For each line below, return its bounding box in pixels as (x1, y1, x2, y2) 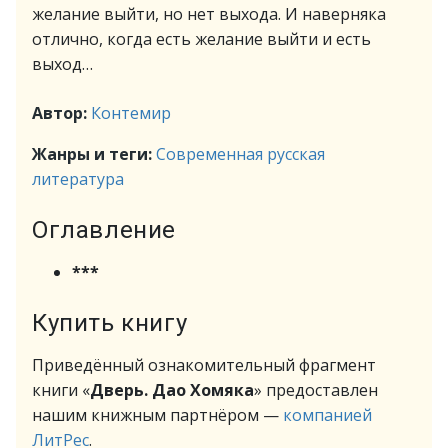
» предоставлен (254, 379, 378, 401)
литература (32, 168, 124, 190)
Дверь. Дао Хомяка (90, 379, 254, 401)
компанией (283, 404, 372, 426)
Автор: (32, 102, 91, 124)
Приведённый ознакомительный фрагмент (32, 354, 376, 376)
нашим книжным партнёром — (32, 404, 283, 426)
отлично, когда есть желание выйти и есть (32, 28, 371, 50)
